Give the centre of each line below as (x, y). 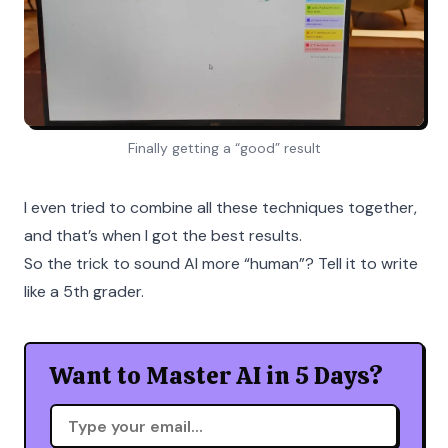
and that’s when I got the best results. (163, 235)
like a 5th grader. (84, 291)
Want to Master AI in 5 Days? (216, 375)
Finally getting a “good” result (224, 148)
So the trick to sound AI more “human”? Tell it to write (221, 263)
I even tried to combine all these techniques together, (220, 207)
